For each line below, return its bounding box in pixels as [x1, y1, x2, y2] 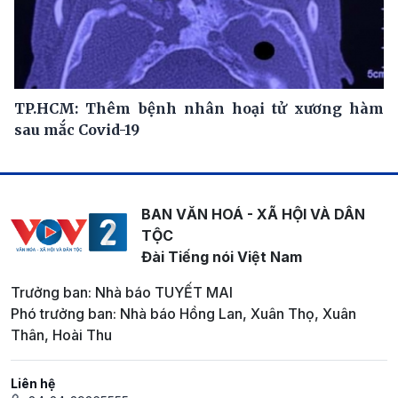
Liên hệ [11, 375, 55, 391]
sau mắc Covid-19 [14, 120, 139, 139]
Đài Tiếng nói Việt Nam [140, 247, 302, 266]
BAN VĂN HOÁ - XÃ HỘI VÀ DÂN [140, 204, 365, 223]
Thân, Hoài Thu [11, 325, 112, 344]
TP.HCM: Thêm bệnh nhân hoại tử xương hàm [14, 99, 384, 117]
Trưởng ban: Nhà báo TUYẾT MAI [11, 283, 233, 301]
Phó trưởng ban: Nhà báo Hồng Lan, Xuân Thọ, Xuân [11, 304, 356, 322]
